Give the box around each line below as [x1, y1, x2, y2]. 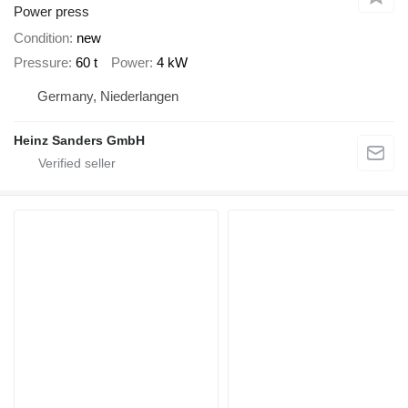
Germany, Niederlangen [37, 88, 178, 105]
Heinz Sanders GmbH [14, 133, 145, 148]
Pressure [14, 54, 68, 70]
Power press [14, 4, 89, 20]
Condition [14, 30, 69, 46]
